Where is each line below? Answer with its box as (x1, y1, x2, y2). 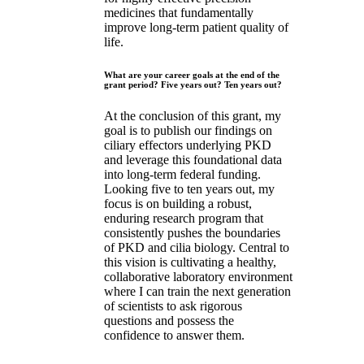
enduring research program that (104, 211, 263, 226)
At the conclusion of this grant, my (104, 109, 281, 123)
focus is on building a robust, (104, 197, 252, 211)
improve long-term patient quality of (104, 19, 288, 34)
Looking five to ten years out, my (104, 182, 275, 197)
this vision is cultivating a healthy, (104, 255, 276, 270)
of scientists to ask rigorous (104, 299, 242, 314)
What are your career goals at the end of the (104, 69, 279, 80)
